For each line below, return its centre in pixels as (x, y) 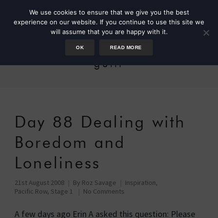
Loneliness (58, 163)
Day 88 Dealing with (100, 122)
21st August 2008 (39, 182)
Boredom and (70, 142)
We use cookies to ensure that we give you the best (109, 12)
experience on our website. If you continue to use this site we (109, 22)
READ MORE (126, 47)
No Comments (104, 191)
